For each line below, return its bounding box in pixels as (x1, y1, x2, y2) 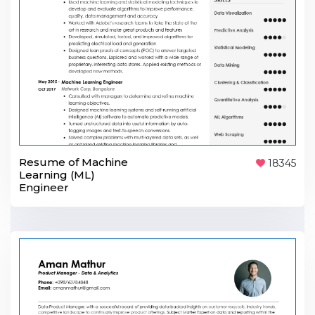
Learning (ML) (19, 167, 95, 181)
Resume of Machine (19, 155, 128, 169)
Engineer (19, 180, 69, 194)
